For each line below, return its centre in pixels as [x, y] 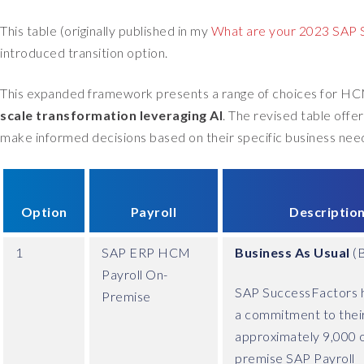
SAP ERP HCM [146, 252]
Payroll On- [135, 274]
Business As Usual [292, 252]
